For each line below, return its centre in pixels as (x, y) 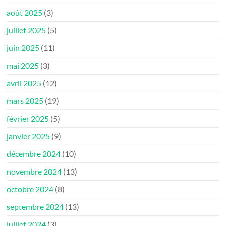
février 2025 (28, 118)
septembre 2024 (35, 206)
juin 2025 (23, 47)
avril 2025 (24, 83)
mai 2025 (23, 65)
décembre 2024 (34, 153)
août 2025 (25, 12)
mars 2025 (25, 100)
